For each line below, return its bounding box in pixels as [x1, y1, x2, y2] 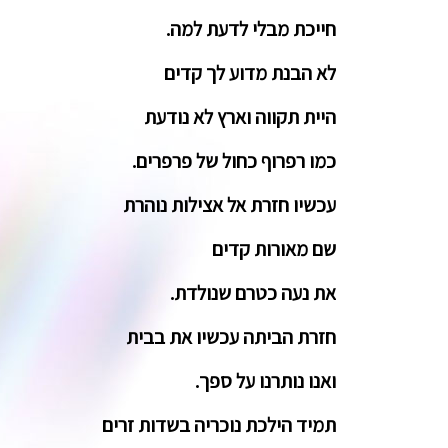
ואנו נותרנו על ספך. [195, 368, 336, 394]
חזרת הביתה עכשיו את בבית [126, 324, 336, 350]
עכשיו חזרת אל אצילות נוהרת [123, 192, 336, 218]
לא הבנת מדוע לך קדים [164, 60, 336, 86]
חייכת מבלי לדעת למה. [166, 16, 336, 42]
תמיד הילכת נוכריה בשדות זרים [102, 412, 336, 438]
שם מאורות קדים [212, 236, 336, 262]
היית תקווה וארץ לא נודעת [144, 104, 336, 130]
